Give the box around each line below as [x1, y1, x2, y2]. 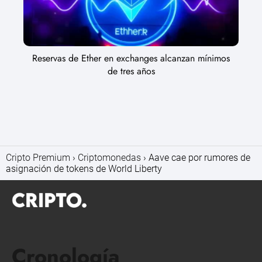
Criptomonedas [78, 152, 141, 164]
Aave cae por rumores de [149, 152, 250, 164]
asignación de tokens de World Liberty [6, 163, 162, 175]
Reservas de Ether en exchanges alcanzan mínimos [32, 51, 230, 65]
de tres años [107, 64, 155, 78]
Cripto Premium [6, 152, 70, 164]
